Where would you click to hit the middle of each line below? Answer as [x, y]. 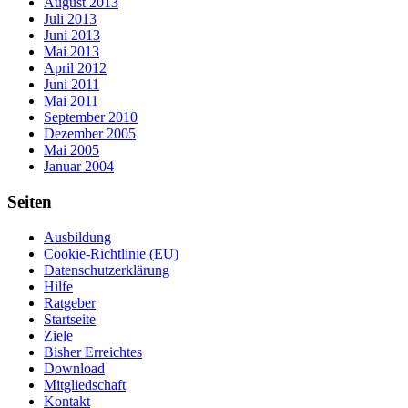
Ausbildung [77, 237]
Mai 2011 [71, 101]
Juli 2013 [70, 19]
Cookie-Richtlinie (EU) [111, 253]
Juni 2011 [71, 85]
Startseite [70, 319]
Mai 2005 [71, 150]
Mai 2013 [71, 52]
